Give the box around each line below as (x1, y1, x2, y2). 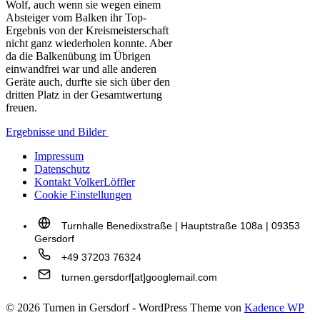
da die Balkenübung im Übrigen (6, 49, 151, 62)
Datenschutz (34, 162, 90, 175)
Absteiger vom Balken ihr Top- (6, 11, 146, 24)
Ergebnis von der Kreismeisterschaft (6, 24, 169, 36)
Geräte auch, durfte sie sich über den (6, 75, 170, 88)
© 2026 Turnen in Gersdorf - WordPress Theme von (6, 301, 244, 314)
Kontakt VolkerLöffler (34, 175, 135, 188)
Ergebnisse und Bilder (6, 125, 109, 138)
